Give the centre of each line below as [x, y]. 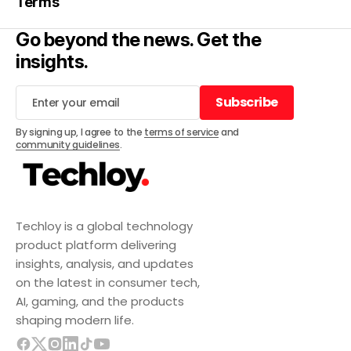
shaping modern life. [75, 320]
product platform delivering [96, 245]
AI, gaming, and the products [100, 301]
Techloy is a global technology [104, 226]
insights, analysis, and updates [105, 264]
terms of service [182, 132]
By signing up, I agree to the [80, 132]
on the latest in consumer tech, [108, 282]
